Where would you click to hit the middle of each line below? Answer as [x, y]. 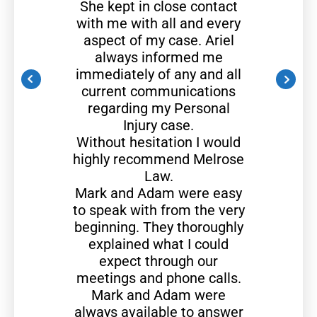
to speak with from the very [158, 210]
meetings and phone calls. [158, 278]
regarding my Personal [158, 108]
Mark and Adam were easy [158, 193]
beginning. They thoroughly [158, 227]
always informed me [158, 57]
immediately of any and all [158, 74]
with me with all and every [158, 23]
